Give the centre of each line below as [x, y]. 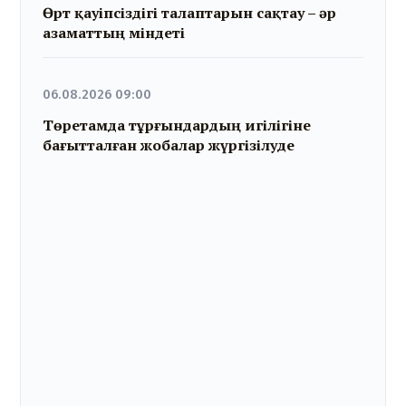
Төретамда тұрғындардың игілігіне [177, 126]
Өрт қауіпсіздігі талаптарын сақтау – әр [190, 12]
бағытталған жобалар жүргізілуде [169, 145]
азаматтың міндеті [114, 32]
